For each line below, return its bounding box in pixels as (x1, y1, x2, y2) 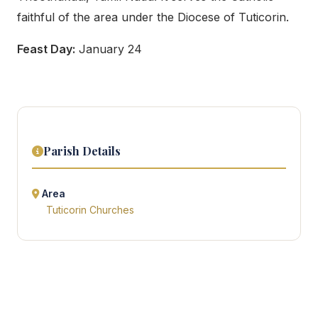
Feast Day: (17, 42, 75, 56)
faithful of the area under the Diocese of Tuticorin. (17, 10, 289, 24)
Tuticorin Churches (46, 204, 134, 216)
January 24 (75, 42, 142, 56)
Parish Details (43, 143, 121, 158)
